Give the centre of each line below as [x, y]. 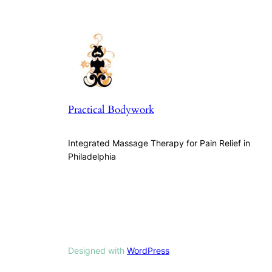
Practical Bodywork [111, 110]
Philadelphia [92, 157]
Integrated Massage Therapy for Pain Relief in [159, 143]
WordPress [148, 251]
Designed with [97, 251]
